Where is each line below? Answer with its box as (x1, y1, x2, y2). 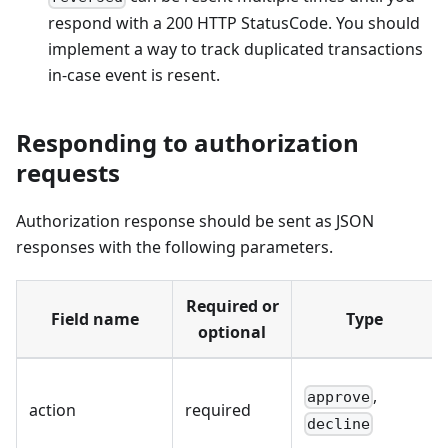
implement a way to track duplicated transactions (48, 37, 423, 60)
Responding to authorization (16, 125, 359, 159)
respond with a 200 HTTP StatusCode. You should (48, 11, 420, 34)
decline (307, 415, 371, 434)
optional (198, 320, 266, 343)
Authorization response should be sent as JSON (16, 209, 374, 232)
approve (307, 388, 371, 406)
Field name (50, 307, 139, 330)
